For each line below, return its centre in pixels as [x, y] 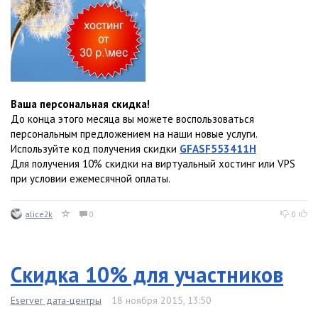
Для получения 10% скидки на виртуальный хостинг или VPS [153, 164]
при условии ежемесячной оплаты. [91, 179]
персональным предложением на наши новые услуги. [134, 134]
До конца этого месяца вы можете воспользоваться [132, 119]
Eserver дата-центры [56, 301]
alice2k [39, 214]
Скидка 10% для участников [147, 275]
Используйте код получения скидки [95, 149]
